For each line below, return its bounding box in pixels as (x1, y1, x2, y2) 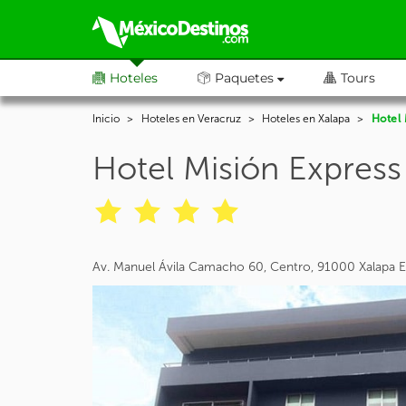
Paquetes (215, 70, 277, 86)
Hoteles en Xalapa (262, 112, 350, 125)
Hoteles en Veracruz (140, 112, 241, 125)
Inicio (92, 112, 120, 125)
